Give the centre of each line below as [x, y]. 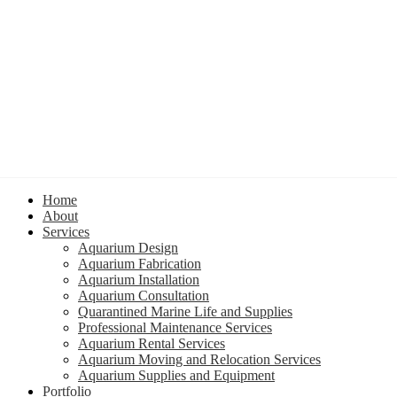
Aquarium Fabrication [140, 263]
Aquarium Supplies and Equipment [176, 375]
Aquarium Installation [139, 279]
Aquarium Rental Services [152, 343]
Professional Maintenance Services [175, 327]
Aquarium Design [128, 247]
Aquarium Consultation [144, 295]
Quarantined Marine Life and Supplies [185, 311]
